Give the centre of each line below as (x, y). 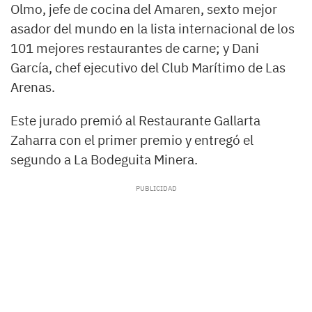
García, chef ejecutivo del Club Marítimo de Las (148, 68)
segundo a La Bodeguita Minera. (104, 160)
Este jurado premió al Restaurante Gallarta (135, 121)
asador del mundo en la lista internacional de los (153, 29)
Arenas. (33, 87)
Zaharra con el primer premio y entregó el (132, 140)
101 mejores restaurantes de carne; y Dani (135, 48)
